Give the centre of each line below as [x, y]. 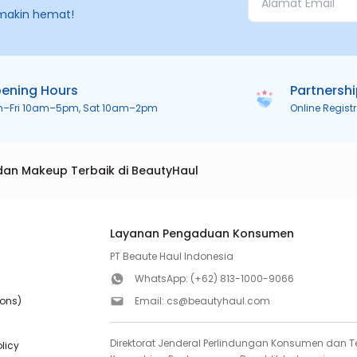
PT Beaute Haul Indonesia [172, 256]
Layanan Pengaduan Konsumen [202, 233]
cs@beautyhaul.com [219, 301]
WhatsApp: [163, 279]
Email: [151, 301]
